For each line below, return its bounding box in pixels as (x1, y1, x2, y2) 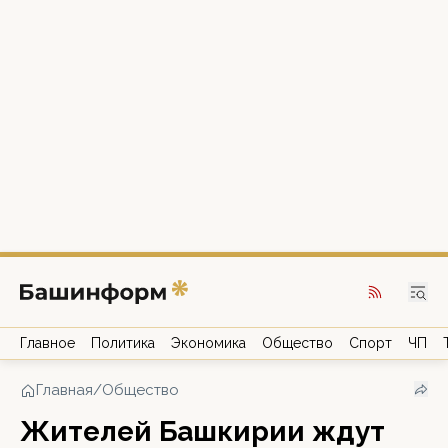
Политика (91, 335, 155, 351)
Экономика (171, 335, 246, 351)
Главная (36, 381, 93, 399)
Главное (20, 335, 75, 351)
